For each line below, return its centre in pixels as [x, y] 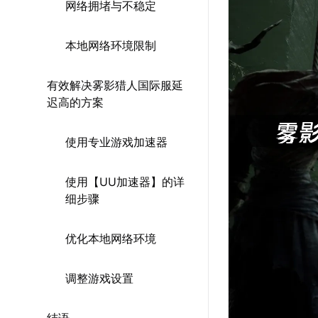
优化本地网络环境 [111, 238]
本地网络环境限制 [111, 45]
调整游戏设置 [99, 278]
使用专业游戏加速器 [116, 142]
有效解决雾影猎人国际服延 [115, 85]
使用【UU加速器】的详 [125, 182]
